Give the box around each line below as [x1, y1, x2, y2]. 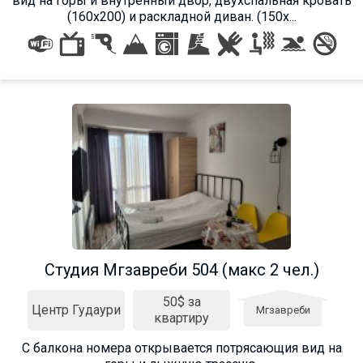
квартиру [154, 310, 209, 326]
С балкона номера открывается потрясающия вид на [21, 340, 342, 356]
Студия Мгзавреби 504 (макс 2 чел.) [44, 259, 319, 280]
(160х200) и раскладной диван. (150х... [66, 8, 297, 24]
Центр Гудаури [32, 301, 121, 318]
